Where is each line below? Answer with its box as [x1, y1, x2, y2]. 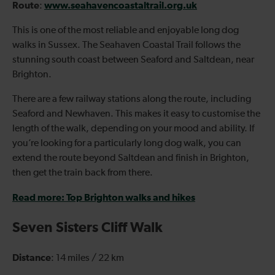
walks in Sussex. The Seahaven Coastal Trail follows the [12, 40, 241, 50]
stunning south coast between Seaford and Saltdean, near [12, 55, 254, 65]
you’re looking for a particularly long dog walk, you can [12, 138, 241, 149]
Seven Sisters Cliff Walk [12, 220, 163, 235]
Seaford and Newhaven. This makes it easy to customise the [12, 109, 260, 119]
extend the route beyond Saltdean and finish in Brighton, [12, 153, 249, 163]
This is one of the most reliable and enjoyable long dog [12, 25, 239, 36]
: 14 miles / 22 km [51, 253, 124, 263]
